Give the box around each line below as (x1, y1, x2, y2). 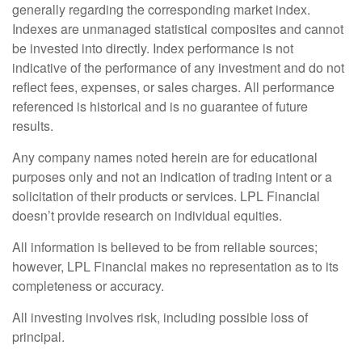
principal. (12, 326, 68, 346)
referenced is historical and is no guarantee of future (12, 96, 308, 116)
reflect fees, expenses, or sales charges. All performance (12, 77, 335, 96)
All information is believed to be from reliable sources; (12, 237, 318, 256)
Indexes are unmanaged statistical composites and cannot (12, 19, 343, 38)
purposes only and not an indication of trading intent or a (12, 166, 332, 186)
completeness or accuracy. (12, 276, 167, 295)
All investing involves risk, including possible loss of (12, 307, 308, 326)
